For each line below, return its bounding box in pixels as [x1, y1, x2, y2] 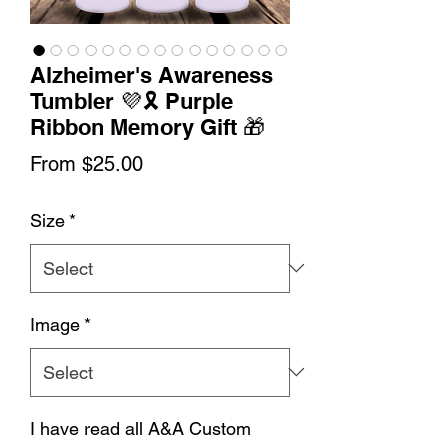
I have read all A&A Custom [30, 417, 251, 439]
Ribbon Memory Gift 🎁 [30, 113, 265, 140]
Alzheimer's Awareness [30, 61, 273, 88]
